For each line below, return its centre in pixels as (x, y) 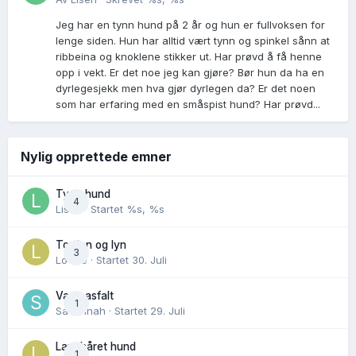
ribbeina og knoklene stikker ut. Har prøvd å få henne (189, 57)
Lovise (72, 260)
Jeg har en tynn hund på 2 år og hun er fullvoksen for (190, 25)
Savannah (81, 311)
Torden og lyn (91, 245)
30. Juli (149, 260)
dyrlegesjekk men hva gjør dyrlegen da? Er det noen (186, 89)
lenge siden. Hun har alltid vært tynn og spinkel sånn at (193, 41)
